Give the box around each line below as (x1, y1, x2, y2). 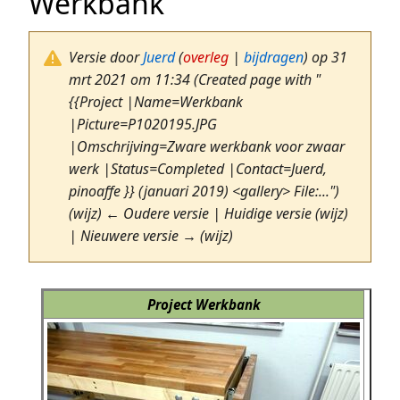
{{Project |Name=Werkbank (69, 92, 243, 112)
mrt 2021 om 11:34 (69, 70, 194, 90)
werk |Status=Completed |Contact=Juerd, (69, 159, 327, 179)
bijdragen (244, 47, 304, 68)
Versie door (69, 47, 143, 68)
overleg (183, 47, 229, 68)
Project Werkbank (146, 296, 261, 314)
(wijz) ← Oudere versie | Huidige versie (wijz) (69, 204, 348, 224)
